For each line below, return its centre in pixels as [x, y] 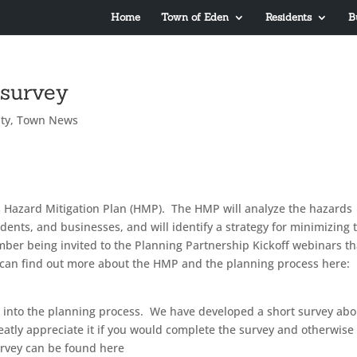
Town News [48, 120]
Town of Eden [194, 17]
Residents [288, 17]
